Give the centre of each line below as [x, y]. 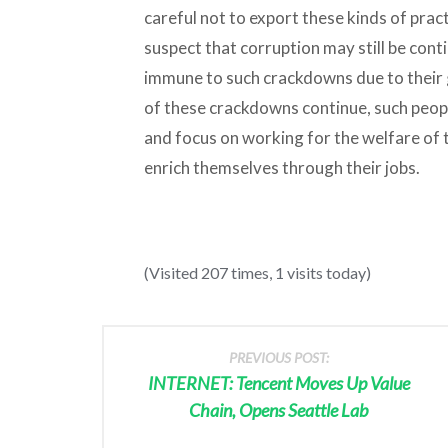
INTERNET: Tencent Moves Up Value [278, 382]
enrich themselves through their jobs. [281, 167]
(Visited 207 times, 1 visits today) [257, 272]
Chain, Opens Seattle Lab [278, 409]
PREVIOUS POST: [278, 357]
